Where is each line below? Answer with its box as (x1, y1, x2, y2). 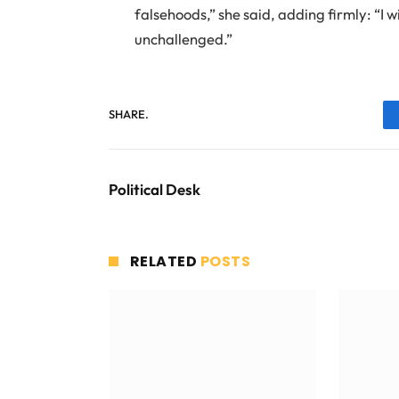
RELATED (130, 250, 200, 272)
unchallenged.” (134, 28, 233, 48)
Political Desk (109, 179, 200, 199)
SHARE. (109, 107, 149, 122)
